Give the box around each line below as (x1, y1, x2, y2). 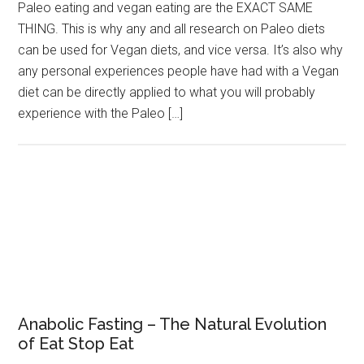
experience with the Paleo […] (18, 106, 184, 122)
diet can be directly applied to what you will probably (18, 84, 316, 101)
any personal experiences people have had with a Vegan (18, 63, 340, 80)
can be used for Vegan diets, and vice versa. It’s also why (18, 42, 344, 58)
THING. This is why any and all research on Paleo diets (18, 21, 326, 37)
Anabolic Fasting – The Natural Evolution (18, 314, 327, 335)
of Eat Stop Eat (18, 334, 135, 354)
